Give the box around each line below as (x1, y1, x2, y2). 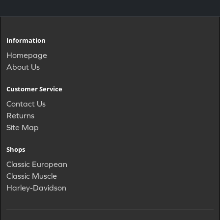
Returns (6, 110, 34, 120)
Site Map (6, 122, 39, 132)
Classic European (6, 159, 67, 168)
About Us (6, 62, 40, 71)
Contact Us (6, 99, 46, 108)
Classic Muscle (6, 171, 57, 180)
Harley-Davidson (6, 183, 66, 192)
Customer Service (6, 84, 62, 93)
